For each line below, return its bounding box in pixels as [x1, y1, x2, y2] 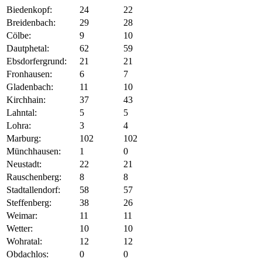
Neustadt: [6, 159, 42, 170]
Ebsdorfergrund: [6, 56, 67, 67]
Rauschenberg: [6, 172, 61, 182]
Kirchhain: [6, 95, 46, 105]
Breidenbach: [6, 18, 56, 28]
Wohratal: [6, 236, 42, 247]
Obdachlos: [6, 249, 49, 260]
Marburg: [6, 133, 41, 144]
